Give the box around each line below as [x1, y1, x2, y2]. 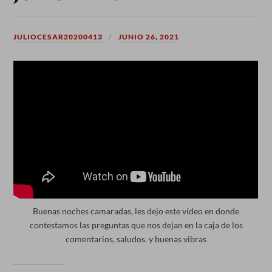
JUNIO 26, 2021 [118, 32, 180, 41]
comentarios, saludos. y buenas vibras [66, 233, 206, 244]
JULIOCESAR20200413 [13, 32, 103, 41]
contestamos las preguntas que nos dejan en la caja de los [29, 219, 243, 230]
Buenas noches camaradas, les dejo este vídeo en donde [33, 205, 239, 216]
